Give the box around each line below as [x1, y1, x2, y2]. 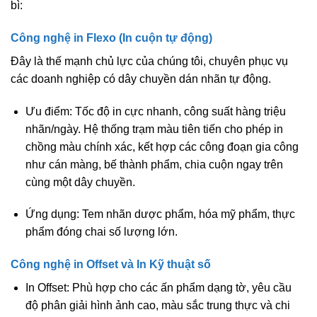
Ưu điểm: [25, 105, 72, 117]
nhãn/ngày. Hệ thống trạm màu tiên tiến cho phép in [25, 122, 283, 135]
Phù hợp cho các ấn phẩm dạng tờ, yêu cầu [69, 281, 292, 294]
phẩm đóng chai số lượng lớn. [25, 226, 178, 238]
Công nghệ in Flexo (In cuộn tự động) [11, 32, 212, 45]
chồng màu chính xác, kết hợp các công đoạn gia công [25, 140, 299, 153]
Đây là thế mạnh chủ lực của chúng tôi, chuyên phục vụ [11, 54, 288, 67]
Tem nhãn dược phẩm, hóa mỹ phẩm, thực [79, 208, 295, 221]
